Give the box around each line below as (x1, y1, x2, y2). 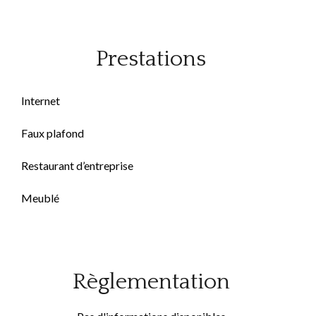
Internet (21, 94, 60, 107)
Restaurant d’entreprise (21, 159, 133, 172)
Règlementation (72, 269, 230, 294)
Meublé (21, 191, 59, 205)
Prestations (96, 47, 206, 71)
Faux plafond (21, 126, 84, 140)
